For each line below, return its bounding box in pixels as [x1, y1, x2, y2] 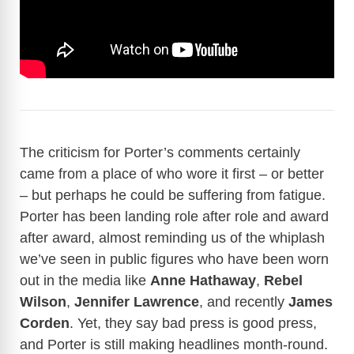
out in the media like [20, 272, 150, 288]
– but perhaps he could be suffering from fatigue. [20, 186, 326, 203]
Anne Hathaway [150, 272, 256, 288]
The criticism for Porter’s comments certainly [20, 144, 300, 160]
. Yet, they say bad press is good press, [70, 314, 317, 331]
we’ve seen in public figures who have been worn [20, 250, 329, 267]
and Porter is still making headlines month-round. [20, 336, 328, 352]
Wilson [20, 293, 66, 310]
